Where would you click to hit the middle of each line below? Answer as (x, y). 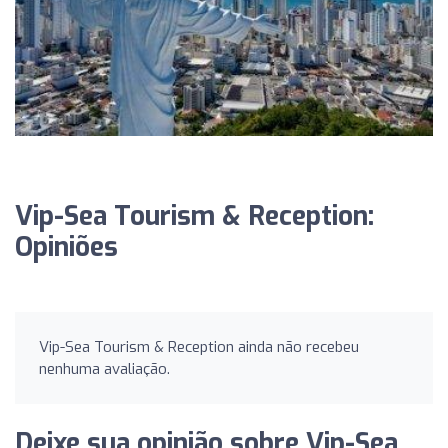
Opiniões (66, 247)
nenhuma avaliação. (104, 368)
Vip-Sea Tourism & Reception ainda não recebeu (199, 346)
